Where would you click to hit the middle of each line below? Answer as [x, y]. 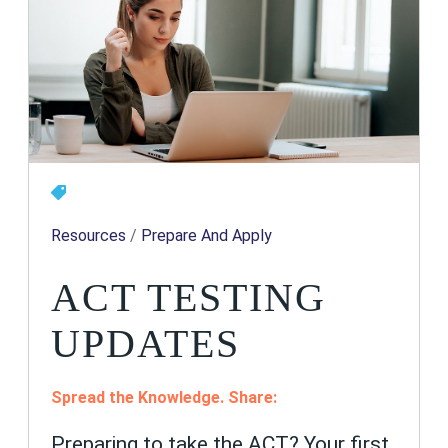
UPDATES [146, 343]
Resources [89, 235]
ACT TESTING [189, 297]
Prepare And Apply [207, 235]
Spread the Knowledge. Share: [164, 398]
